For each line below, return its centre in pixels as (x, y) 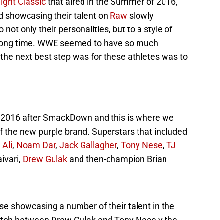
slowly (140, 16)
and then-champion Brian (117, 159)
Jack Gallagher (88, 145)
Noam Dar (36, 145)
